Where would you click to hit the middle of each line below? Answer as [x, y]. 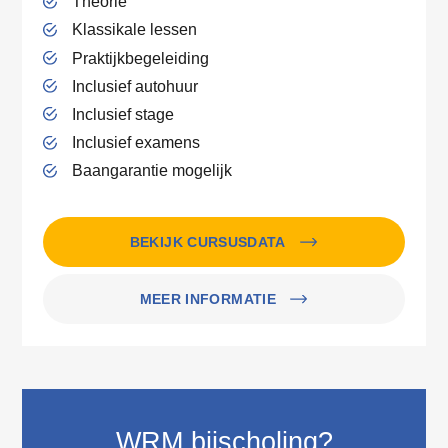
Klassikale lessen [134, 29]
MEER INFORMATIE [207, 298]
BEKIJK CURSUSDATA [207, 241]
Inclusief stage [122, 113]
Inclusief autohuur [134, 85]
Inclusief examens [135, 142]
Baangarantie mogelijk [151, 170]
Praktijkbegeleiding [140, 57]
